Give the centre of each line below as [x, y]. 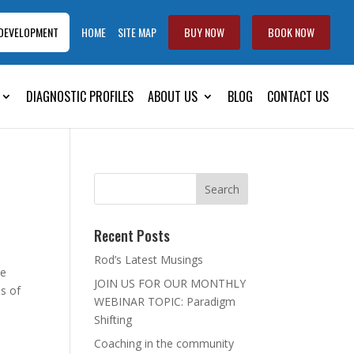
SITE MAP [137, 32]
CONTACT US [298, 96]
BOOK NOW [291, 32]
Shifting [113, 320]
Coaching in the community [164, 343]
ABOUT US [173, 96]
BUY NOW [204, 32]
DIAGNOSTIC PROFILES [80, 96]
